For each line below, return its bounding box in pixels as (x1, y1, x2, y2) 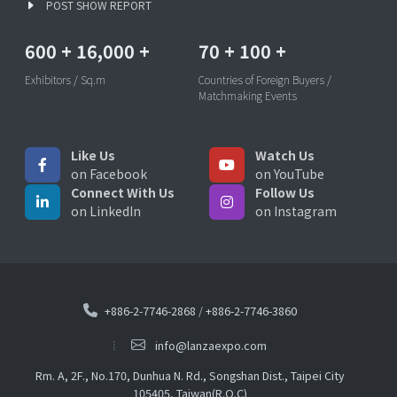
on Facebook (71, 165, 147, 183)
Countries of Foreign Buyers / (198, 72, 331, 88)
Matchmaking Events (198, 88, 297, 104)
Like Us (71, 146, 115, 165)
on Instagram (255, 202, 337, 221)
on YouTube (255, 165, 324, 183)
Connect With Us (71, 183, 175, 202)
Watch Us (255, 146, 315, 165)
